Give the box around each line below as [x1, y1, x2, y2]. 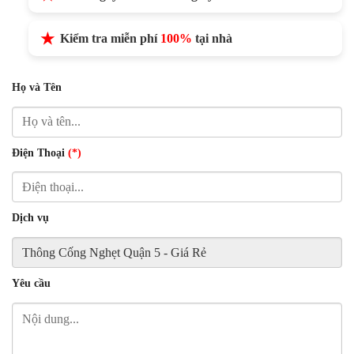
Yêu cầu [12, 277, 51, 290]
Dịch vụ [12, 211, 49, 224]
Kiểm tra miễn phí [59, 32, 160, 46]
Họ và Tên [12, 81, 62, 94]
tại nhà [191, 32, 232, 46]
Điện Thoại [12, 145, 68, 159]
